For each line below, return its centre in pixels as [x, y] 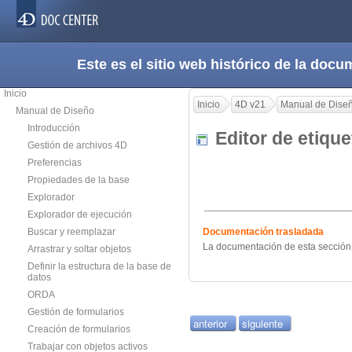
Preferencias [55, 163]
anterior [210, 324]
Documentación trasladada [263, 232]
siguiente [262, 324]
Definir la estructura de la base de [99, 266]
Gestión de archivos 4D [77, 145]
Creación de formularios [79, 329]
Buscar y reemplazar [71, 232]
